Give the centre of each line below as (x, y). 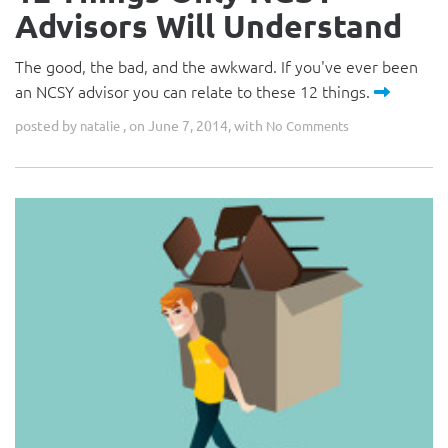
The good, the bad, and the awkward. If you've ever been (216, 66)
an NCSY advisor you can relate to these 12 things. (194, 91)
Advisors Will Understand (208, 26)
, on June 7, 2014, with (193, 125)
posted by (47, 125)
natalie (100, 125)
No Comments (307, 125)
